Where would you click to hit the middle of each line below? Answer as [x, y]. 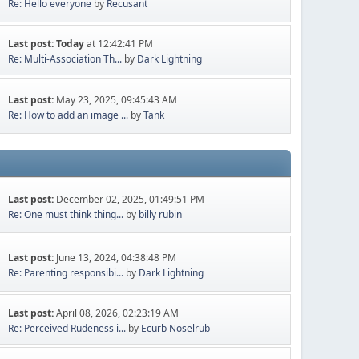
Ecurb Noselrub [176, 328]
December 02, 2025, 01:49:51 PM [131, 199]
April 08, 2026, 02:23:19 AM [118, 313]
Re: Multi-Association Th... [65, 59]
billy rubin [161, 214]
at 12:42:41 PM [119, 44]
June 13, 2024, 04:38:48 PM [117, 257]
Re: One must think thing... [66, 214]
